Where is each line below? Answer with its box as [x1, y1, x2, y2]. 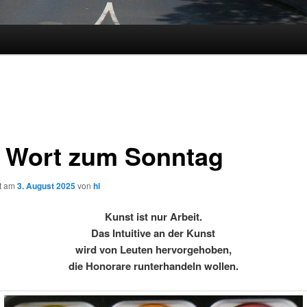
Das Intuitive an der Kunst [91, 225, 216, 241]
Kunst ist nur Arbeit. [104, 209, 202, 225]
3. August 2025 [16, 179, 75, 192]
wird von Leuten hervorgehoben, [75, 242, 232, 258]
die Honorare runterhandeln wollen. [68, 258, 238, 274]
